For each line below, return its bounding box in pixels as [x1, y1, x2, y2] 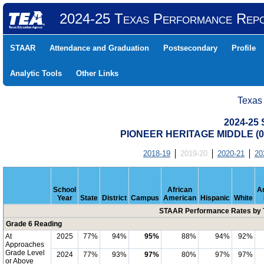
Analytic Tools [10, 69, 62, 78]
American [163, 194, 196, 202]
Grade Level [5, 249, 45, 257]
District [102, 194, 127, 202]
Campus [131, 194, 159, 202]
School [53, 186, 76, 194]
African [167, 186, 192, 194]
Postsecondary [163, 44, 217, 52]
